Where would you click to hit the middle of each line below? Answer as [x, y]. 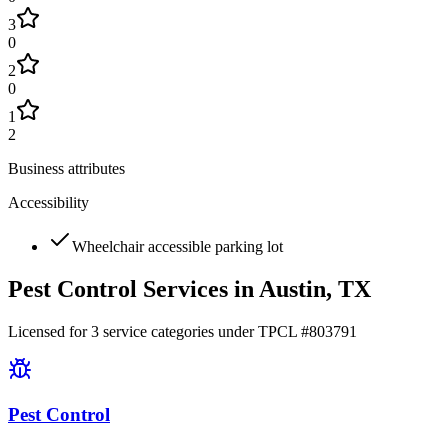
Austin [292, 289]
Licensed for [49, 332]
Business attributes [66, 169]
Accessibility [48, 203]
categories [180, 332]
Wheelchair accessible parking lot [177, 247]
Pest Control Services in [133, 289]
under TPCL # [261, 332]
